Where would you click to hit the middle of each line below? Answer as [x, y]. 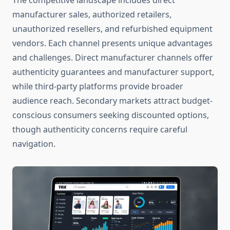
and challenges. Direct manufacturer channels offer [113, 58]
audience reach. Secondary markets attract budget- [112, 101]
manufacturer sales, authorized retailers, [92, 15]
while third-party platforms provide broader [98, 87]
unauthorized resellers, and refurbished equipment [112, 29]
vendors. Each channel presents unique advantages [112, 43]
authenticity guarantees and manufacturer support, [113, 72]
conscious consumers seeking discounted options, [111, 115]
